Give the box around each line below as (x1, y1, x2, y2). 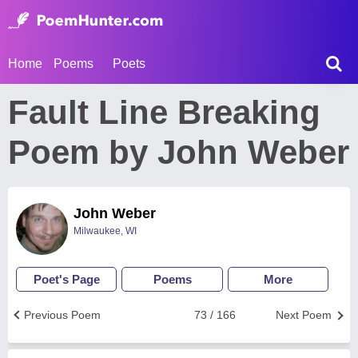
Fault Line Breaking (8, 93, 320, 131)
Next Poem (276, 308, 332, 321)
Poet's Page (33, 272, 100, 286)
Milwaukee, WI (74, 225, 137, 237)
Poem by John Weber (8, 133, 349, 171)
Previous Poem (24, 308, 101, 321)
